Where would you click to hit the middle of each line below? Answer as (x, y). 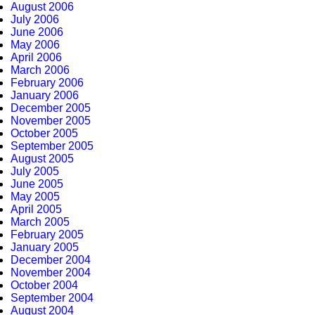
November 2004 (51, 272)
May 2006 (35, 45)
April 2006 (36, 57)
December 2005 (51, 108)
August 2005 (42, 159)
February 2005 (47, 234)
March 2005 (40, 222)
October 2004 (44, 285)
